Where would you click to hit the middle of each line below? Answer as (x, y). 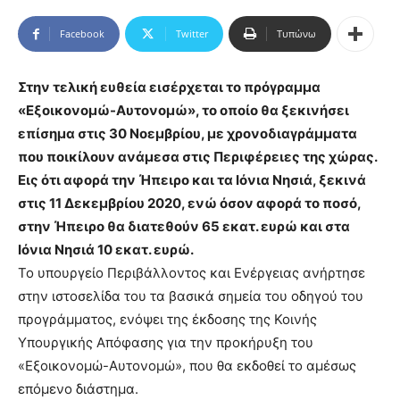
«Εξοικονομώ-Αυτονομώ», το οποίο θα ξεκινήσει (183, 111)
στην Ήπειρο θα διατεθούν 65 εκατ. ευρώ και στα (184, 227)
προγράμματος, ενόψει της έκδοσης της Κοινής (167, 320)
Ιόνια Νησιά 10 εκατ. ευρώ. (106, 250)
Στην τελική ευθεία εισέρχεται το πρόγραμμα (169, 87)
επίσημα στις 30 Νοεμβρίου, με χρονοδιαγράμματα (187, 134)
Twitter (192, 34)
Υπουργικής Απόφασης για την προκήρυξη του (166, 343)
